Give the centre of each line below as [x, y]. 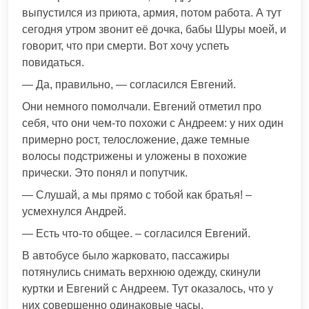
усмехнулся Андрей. [74, 212]
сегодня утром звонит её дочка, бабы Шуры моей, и [154, 30]
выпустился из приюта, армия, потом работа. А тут [152, 13]
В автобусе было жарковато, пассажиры [126, 256]
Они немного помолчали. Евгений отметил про [142, 107]
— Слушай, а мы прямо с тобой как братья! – [137, 195]
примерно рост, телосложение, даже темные [136, 140]
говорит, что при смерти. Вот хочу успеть [126, 46]
